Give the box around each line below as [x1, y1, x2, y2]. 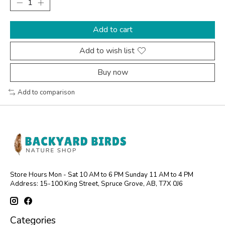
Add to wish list [79, 45, 135, 56]
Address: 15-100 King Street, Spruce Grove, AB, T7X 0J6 [10, 179, 183, 189]
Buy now [97, 66, 128, 78]
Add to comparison [17, 87, 75, 97]
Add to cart [92, 24, 133, 35]
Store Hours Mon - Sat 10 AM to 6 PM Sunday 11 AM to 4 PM [10, 170, 193, 180]
